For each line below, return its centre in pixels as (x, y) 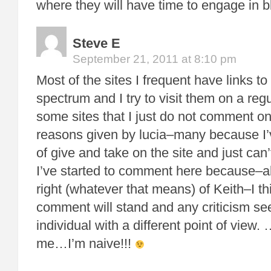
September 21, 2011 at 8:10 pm (155, 59)
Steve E (96, 43)
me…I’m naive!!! (86, 243)
